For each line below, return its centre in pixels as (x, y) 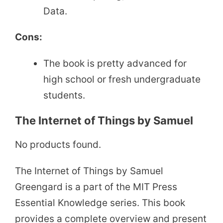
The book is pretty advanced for (115, 64)
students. (64, 96)
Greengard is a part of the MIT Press (96, 187)
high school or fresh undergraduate (122, 80)
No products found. (58, 145)
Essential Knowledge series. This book (100, 203)
